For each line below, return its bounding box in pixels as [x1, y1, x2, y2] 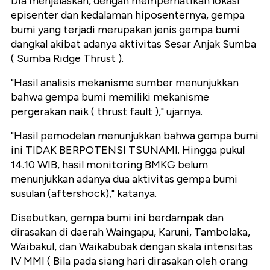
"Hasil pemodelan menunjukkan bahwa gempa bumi [11, 128, 259, 142]
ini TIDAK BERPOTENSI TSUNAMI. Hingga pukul [11, 143, 245, 157]
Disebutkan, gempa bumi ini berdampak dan [11, 210, 224, 224]
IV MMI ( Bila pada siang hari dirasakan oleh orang [11, 254, 248, 268]
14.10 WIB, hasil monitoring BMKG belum [11, 157, 208, 171]
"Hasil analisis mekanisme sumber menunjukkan [11, 75, 239, 89]
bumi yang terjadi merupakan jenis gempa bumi [11, 22, 240, 36]
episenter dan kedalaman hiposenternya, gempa [11, 8, 245, 22]
